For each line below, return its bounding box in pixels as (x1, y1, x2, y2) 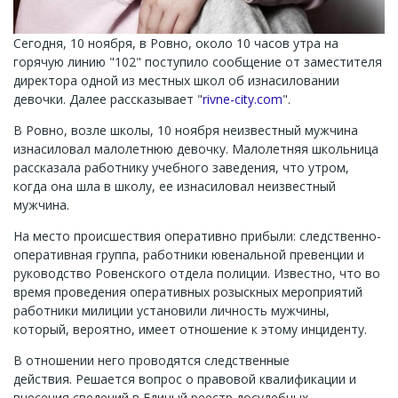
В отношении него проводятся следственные (13, 352, 290, 369)
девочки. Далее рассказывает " (13, 91, 203, 107)
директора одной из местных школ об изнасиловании (13, 72, 339, 89)
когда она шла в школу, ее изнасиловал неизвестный (13, 178, 336, 195)
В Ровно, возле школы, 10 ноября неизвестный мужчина (13, 122, 358, 139)
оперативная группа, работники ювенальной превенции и (13, 246, 364, 263)
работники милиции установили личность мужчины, (13, 302, 330, 319)
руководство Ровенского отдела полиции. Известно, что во (13, 265, 380, 282)
